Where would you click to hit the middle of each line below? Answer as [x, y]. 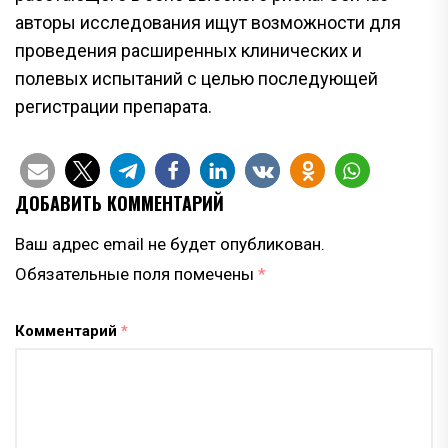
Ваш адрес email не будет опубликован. [170, 243]
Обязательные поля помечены [136, 273]
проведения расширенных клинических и [188, 50]
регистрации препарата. [113, 106]
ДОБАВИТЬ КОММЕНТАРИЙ [119, 202]
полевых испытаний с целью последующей [196, 78]
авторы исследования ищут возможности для [208, 22]
